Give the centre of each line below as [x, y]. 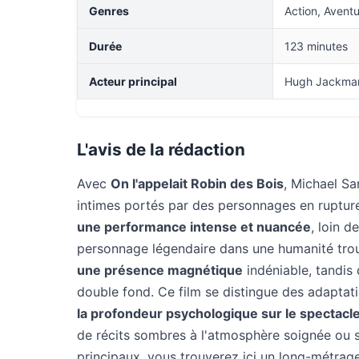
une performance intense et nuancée [194, 227]
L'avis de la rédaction [161, 149]
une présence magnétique [160, 270]
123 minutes [316, 46]
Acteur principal [133, 81]
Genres [109, 11]
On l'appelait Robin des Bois [197, 184]
